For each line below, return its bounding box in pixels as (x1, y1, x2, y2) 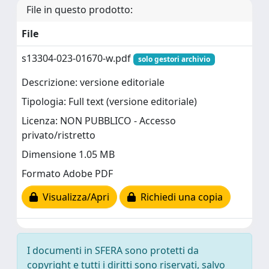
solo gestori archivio (138, 53, 210, 64)
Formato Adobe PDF (22, 167, 113, 181)
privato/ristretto (22, 128, 95, 142)
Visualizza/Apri (38, 190, 109, 204)
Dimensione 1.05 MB (22, 148, 115, 162)
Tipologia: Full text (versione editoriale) (22, 95, 197, 109)
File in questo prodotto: (26, 2, 133, 16)
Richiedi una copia (136, 190, 223, 204)
